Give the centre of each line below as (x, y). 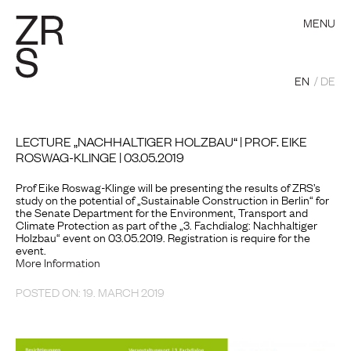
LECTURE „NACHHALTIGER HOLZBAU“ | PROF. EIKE (161, 141)
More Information (58, 262)
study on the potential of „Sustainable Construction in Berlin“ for (172, 199)
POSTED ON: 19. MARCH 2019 (90, 291)
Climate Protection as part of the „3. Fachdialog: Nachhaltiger (166, 224)
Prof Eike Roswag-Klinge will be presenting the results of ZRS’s (168, 186)
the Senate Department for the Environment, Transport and (162, 212)
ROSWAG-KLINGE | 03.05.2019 (100, 157)
